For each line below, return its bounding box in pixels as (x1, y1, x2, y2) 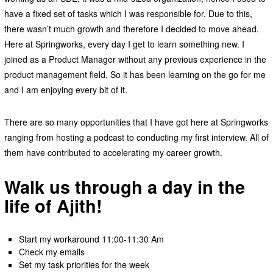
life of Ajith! (4, 193, 102, 218)
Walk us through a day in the (4, 174, 245, 199)
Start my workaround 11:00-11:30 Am (19, 232, 167, 245)
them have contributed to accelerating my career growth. (4, 146, 222, 158)
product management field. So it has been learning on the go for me (4, 68, 266, 80)
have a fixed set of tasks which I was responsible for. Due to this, (4, 7, 252, 19)
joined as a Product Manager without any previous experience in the (4, 52, 266, 65)
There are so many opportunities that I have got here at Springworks (4, 115, 268, 128)
